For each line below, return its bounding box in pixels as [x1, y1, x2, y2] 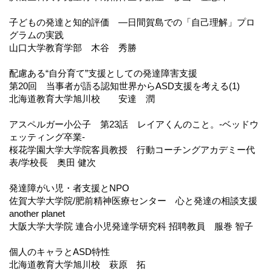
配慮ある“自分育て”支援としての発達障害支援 [9, 67, 197, 78]
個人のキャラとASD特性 [9, 246, 110, 257]
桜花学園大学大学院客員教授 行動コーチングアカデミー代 [9, 144, 255, 155]
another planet [9, 208, 65, 219]
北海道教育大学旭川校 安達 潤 [9, 93, 155, 104]
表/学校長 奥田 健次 [9, 157, 96, 168]
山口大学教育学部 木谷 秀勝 [9, 42, 137, 53]
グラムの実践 [9, 29, 64, 40]
